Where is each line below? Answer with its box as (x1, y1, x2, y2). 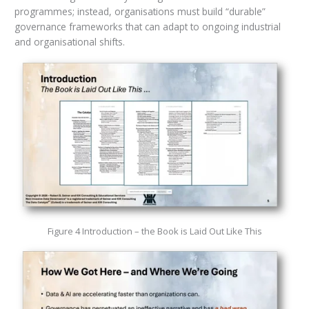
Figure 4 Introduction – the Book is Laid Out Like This (47, 224, 262, 237)
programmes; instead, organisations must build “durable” (14, 5, 266, 19)
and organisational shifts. (14, 35, 125, 49)
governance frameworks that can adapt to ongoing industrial (14, 20, 281, 34)
